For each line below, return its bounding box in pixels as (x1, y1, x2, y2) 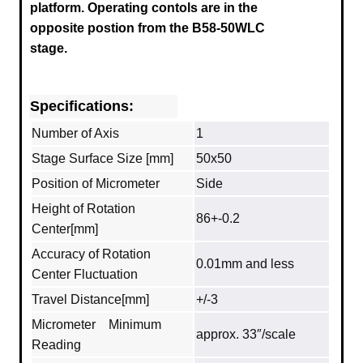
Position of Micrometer (32, 176, 160, 190)
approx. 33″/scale (196, 327, 296, 341)
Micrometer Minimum (32, 317, 161, 331)
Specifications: (30, 97, 134, 114)
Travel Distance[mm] (32, 292, 149, 306)
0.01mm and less (196, 256, 294, 271)
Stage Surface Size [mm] (32, 151, 173, 165)
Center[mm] (32, 221, 98, 236)
